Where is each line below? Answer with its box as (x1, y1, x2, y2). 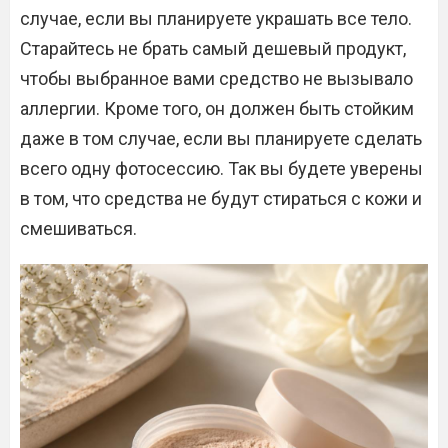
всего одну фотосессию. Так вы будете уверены (20, 158, 423, 179)
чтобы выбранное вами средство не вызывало (20, 68, 413, 89)
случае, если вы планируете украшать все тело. (20, 8, 412, 29)
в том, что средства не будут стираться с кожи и (20, 188, 422, 209)
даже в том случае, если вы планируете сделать (20, 128, 422, 149)
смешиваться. (20, 218, 137, 239)
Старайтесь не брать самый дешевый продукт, (20, 38, 406, 59)
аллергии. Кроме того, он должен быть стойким (20, 98, 414, 119)
